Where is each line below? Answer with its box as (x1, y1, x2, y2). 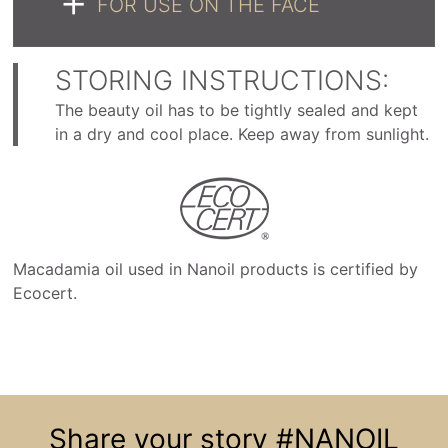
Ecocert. (13, 283, 78, 304)
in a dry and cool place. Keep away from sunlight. (55, 124, 430, 145)
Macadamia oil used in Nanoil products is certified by (13, 259, 419, 280)
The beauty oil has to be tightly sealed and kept (55, 100, 419, 121)
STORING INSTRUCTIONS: (55, 64, 390, 98)
